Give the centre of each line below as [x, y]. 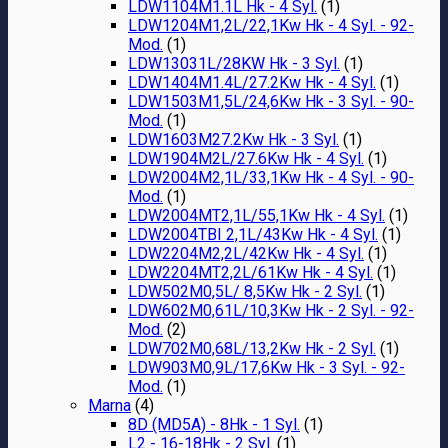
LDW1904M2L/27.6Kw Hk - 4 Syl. [246, 158]
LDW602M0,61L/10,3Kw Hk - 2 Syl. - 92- [271, 310]
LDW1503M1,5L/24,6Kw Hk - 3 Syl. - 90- [271, 101]
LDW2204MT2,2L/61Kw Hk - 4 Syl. [250, 272]
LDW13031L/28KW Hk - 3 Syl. [234, 63]
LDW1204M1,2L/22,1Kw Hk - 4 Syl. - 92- [271, 25]
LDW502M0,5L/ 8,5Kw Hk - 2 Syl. [245, 291]
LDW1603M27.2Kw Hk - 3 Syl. [233, 139]
